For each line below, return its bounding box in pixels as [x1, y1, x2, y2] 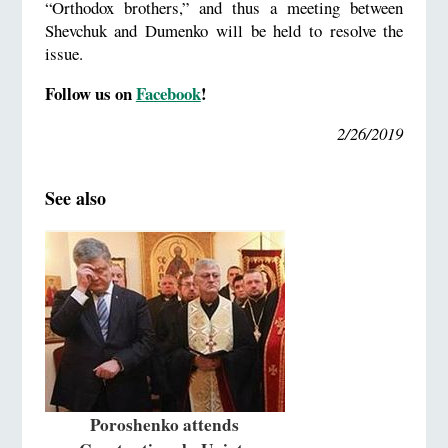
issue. [44, 42, 83, 66]
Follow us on [44, 81, 136, 107]
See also [44, 184, 106, 211]
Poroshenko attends [90, 411, 240, 437]
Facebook [135, 81, 201, 107]
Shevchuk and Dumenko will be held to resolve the [44, 19, 404, 43]
